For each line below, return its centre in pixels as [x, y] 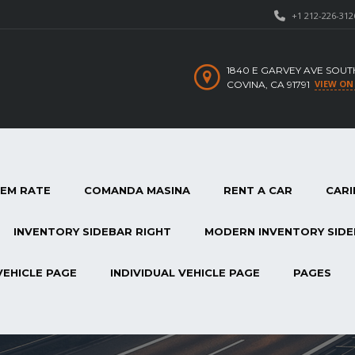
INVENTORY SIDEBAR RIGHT [92, 232]
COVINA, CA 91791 [269, 85]
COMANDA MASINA [137, 191]
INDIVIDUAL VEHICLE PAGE [185, 273]
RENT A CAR [258, 191]
